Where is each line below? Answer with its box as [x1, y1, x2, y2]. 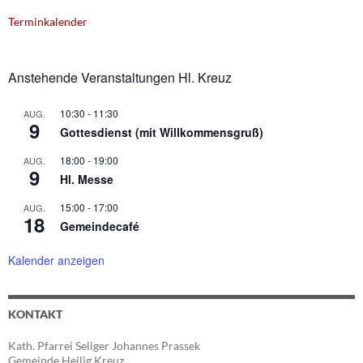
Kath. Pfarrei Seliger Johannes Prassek [8, 338, 200, 352]
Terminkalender [8, 14, 88, 28]
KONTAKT [8, 306, 62, 321]
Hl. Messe [60, 170, 113, 187]
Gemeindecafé [60, 217, 139, 234]
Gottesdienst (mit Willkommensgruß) [60, 123, 263, 140]
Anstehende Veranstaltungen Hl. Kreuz [8, 67, 232, 87]
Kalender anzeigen [8, 251, 105, 268]
